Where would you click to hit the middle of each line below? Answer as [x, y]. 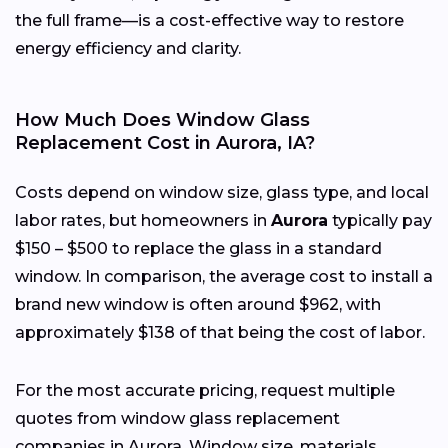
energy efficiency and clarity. [128, 49]
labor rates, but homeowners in [143, 221]
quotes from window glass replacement [177, 419]
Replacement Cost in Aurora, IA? [165, 143]
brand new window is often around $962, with [198, 305]
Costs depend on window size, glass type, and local [222, 193]
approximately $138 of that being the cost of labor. [220, 333]
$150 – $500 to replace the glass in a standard [198, 249]
